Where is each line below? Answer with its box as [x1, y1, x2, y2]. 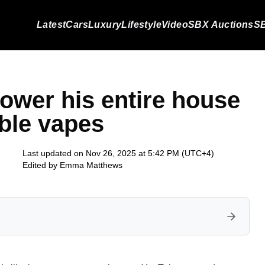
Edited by [22, 160, 60, 170]
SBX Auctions [188, 20, 254, 30]
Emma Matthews [60, 160, 122, 170]
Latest [36, 20, 66, 30]
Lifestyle [121, 20, 161, 30]
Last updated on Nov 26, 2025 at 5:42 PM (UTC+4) [22, 148, 214, 158]
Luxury [88, 20, 122, 30]
